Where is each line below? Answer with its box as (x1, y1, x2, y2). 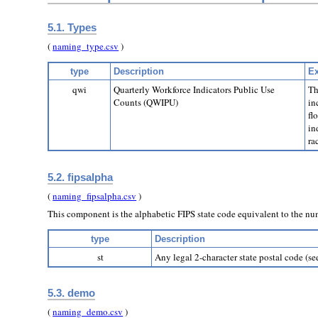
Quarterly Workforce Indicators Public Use (114, 83, 275, 97)
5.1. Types (48, 21, 97, 33)
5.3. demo (48, 286, 96, 299)
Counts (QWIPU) (114, 96, 179, 109)
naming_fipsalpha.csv (53, 190, 137, 203)
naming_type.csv (53, 40, 119, 53)
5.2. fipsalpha (48, 170, 114, 183)
